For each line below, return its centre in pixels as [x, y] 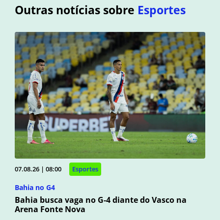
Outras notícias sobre [76, 10]
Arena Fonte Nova [50, 209]
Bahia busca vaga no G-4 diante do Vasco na [101, 200]
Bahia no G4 [35, 188]
